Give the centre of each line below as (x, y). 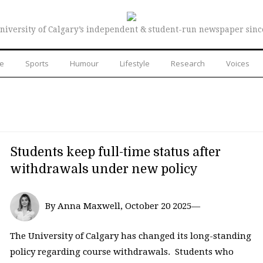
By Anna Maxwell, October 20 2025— (122, 206)
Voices (238, 63)
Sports (37, 63)
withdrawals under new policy (104, 169)
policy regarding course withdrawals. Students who (122, 252)
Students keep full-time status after (115, 152)
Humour (84, 63)
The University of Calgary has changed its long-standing (130, 236)
